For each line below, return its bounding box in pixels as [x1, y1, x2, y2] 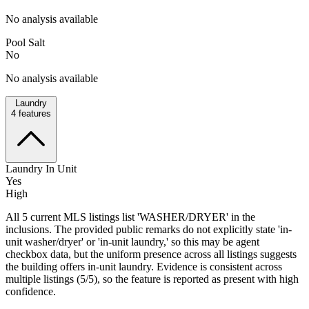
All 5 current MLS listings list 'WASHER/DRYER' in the [6, 210, 255, 223]
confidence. [6, 285, 56, 297]
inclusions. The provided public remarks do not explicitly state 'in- [6, 223, 292, 235]
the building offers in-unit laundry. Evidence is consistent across [6, 260, 282, 272]
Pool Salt [6, 36, 45, 48]
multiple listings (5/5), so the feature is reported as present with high [6, 272, 299, 285]
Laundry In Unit [6, 162, 77, 175]
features [16, 108, 51, 119]
